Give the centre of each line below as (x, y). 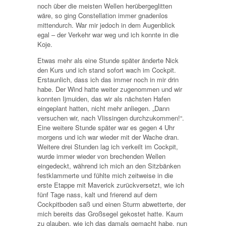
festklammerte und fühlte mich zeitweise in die (105, 175)
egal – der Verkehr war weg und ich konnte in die (108, 34)
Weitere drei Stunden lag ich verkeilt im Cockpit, (108, 146)
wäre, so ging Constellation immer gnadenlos (103, 15)
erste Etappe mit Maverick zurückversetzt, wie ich (111, 185)
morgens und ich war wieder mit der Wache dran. (108, 137)
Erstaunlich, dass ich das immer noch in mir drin (108, 79)
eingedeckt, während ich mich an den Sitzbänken (109, 165)
